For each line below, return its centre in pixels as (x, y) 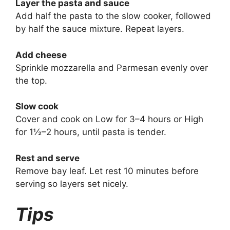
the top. (31, 80)
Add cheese (41, 55)
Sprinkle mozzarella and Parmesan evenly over (112, 68)
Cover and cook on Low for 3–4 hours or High (109, 119)
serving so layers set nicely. (72, 184)
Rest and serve (47, 158)
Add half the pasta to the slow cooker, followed (113, 16)
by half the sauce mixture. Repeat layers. (100, 29)
